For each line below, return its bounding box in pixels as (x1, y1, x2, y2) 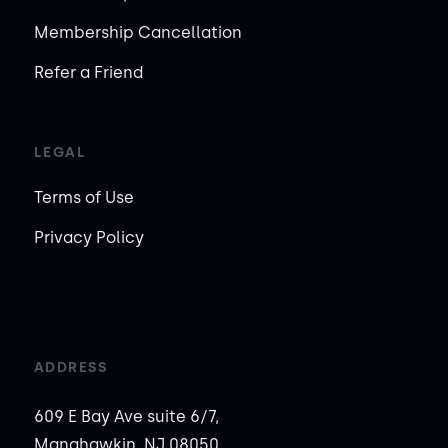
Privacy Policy (33, 228, 144, 248)
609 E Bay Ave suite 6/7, (33, 407, 219, 427)
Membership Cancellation (33, 23, 242, 43)
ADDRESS (33, 359, 108, 377)
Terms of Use (33, 188, 134, 208)
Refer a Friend (33, 63, 143, 83)
